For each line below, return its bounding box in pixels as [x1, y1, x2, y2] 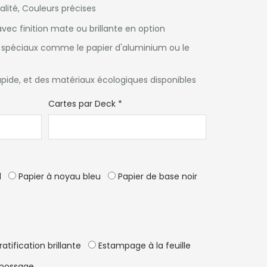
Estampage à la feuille [96, 240, 191, 252]
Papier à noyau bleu [16, 170, 101, 182]
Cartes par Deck [48, 98, 116, 110]
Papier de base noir [116, 170, 198, 182]
